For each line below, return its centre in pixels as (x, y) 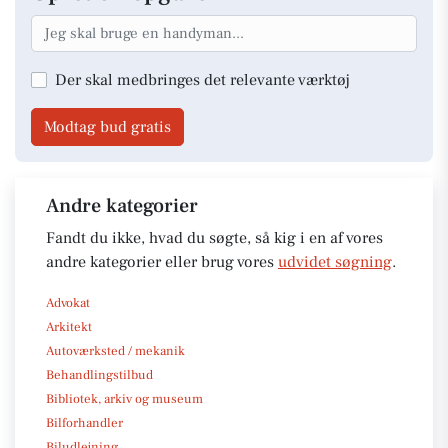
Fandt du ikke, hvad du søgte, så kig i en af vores (214, 237)
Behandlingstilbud (99, 374)
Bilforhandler (84, 422)
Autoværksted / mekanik (115, 350)
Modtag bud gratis (107, 126)
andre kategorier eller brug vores (162, 261)
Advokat (68, 302)
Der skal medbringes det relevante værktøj (202, 79)
